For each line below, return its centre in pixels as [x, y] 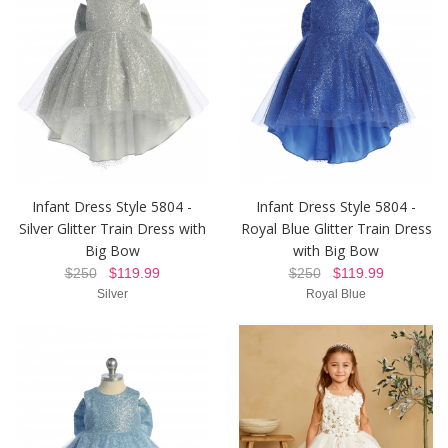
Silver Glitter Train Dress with [112, 228]
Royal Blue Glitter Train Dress [336, 228]
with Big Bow [336, 250]
